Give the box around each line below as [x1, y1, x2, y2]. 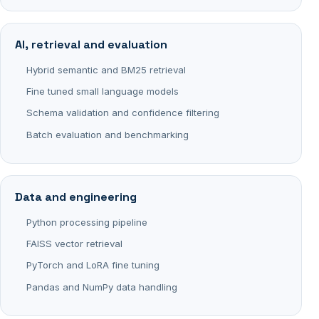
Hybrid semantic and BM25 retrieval [26, 63, 186, 75]
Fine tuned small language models [26, 85, 179, 97]
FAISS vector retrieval [26, 237, 122, 249]
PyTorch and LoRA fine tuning [26, 259, 159, 271]
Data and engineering [15, 189, 137, 205]
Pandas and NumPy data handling [26, 281, 177, 293]
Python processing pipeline [26, 216, 147, 228]
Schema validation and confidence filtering [26, 107, 219, 119]
